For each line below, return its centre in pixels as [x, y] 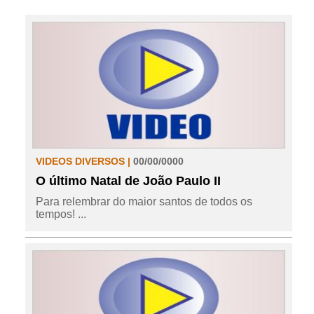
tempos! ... [61, 214]
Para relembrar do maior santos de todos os [144, 201]
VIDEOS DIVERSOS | [84, 161]
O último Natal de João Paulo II [128, 180]
